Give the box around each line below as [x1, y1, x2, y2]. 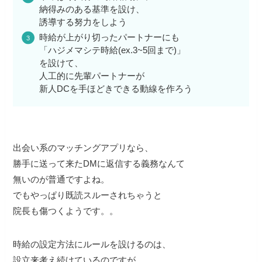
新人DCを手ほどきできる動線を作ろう [39, 84, 193, 94]
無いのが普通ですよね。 [13, 174, 110, 184]
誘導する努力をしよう [39, 17, 127, 27]
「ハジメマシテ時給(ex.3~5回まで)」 [39, 45, 186, 56]
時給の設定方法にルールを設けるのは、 [13, 239, 171, 249]
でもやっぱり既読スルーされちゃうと [13, 189, 163, 200]
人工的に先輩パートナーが [39, 71, 145, 81]
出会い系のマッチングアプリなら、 [13, 142, 154, 153]
